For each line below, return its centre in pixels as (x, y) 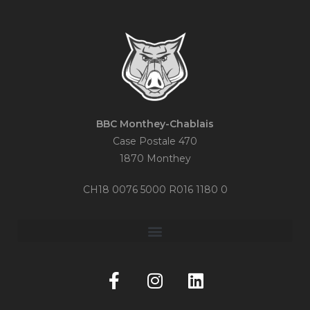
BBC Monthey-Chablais (155, 124)
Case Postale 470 (155, 142)
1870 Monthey (155, 159)
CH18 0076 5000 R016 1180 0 (155, 190)
